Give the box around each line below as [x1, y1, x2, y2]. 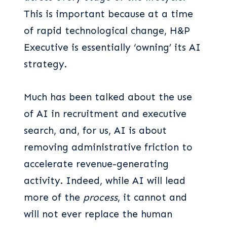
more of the [24, 192, 83, 204]
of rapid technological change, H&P [24, 25, 190, 37]
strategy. [24, 58, 67, 70]
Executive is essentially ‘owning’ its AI [24, 42, 201, 54]
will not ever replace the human [24, 208, 172, 220]
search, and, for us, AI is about [24, 125, 167, 137]
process [83, 192, 118, 204]
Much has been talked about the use [24, 91, 192, 103]
